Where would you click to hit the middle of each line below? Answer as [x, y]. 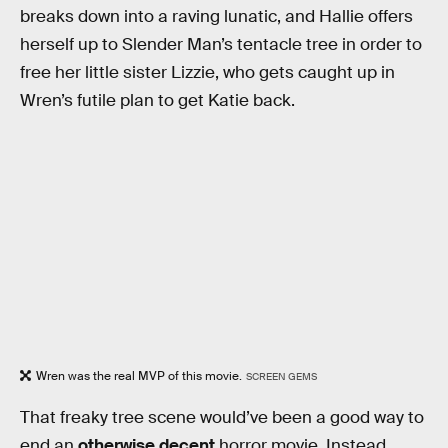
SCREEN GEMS [281, 377]
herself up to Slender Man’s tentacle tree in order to [221, 44]
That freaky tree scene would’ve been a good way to [222, 418]
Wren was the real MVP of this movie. [139, 376]
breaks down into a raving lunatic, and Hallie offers [216, 16]
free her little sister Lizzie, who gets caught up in [207, 72]
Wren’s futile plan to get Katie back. [157, 100]
